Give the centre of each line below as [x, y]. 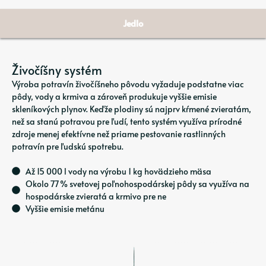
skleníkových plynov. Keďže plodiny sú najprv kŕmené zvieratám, [132, 109]
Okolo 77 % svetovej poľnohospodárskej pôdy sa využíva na [137, 183]
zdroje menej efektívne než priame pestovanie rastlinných [119, 134]
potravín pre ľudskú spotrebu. [68, 146]
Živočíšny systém [57, 70]
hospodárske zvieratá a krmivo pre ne [96, 196]
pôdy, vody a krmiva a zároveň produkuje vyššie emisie [114, 96]
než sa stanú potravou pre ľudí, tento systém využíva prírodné [127, 121]
